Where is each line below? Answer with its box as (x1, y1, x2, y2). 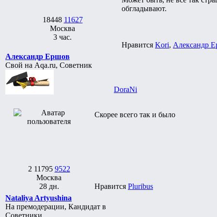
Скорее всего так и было (94, 110, 175, 119)
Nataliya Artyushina (5, 193, 72, 202)
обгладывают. (122, 4, 167, 13)
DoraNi (114, 85, 137, 93)
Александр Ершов (5, 52, 70, 61)
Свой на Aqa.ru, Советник (5, 61, 92, 69)
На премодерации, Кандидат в (5, 202, 106, 211)
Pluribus (128, 182, 153, 190)
